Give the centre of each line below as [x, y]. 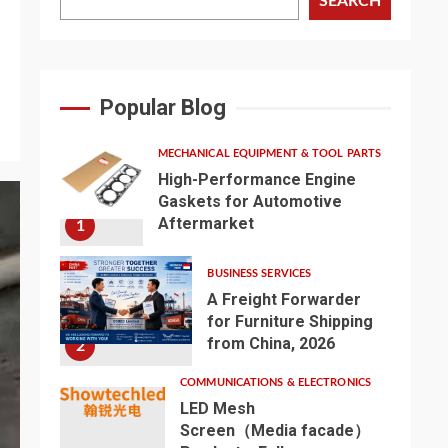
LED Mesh [218, 408]
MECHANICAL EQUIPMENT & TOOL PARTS [269, 153]
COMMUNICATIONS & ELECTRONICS [275, 382]
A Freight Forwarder [284, 299]
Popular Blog [163, 107]
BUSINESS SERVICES [259, 273]
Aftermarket [205, 223]
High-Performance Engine [256, 179]
